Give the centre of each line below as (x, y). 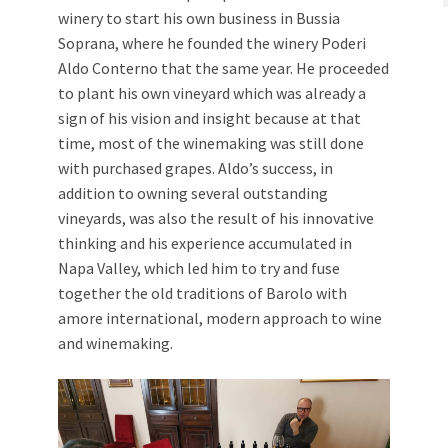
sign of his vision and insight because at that (209, 118)
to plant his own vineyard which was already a (212, 93)
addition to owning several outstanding (193, 193)
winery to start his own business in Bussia (199, 18)
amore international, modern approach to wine (220, 318)
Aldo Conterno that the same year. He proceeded (223, 68)
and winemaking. (115, 343)
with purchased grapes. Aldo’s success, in (195, 168)
